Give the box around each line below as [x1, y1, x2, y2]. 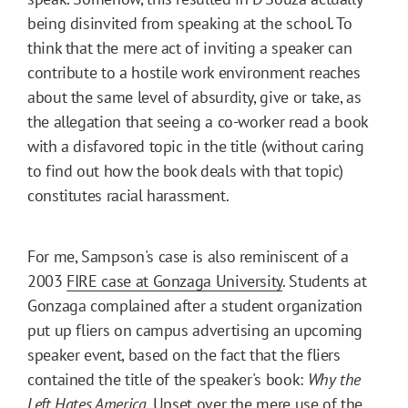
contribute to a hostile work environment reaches [27, 61, 361, 83]
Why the [307, 368, 362, 390]
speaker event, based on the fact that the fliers [27, 343, 341, 365]
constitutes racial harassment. [27, 184, 229, 206]
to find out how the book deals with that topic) [27, 159, 344, 181]
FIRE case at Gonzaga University [66, 270, 283, 291]
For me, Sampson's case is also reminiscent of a [27, 245, 350, 267]
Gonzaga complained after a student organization [27, 294, 363, 316]
